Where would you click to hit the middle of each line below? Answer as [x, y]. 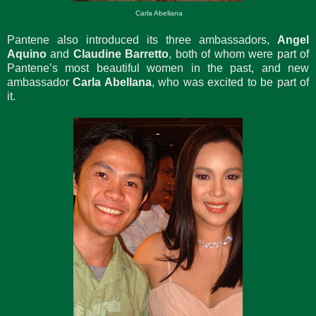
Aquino [29, 54]
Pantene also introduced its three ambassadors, [142, 39]
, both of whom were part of [239, 54]
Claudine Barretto [121, 54]
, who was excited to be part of [230, 82]
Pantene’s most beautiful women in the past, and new [158, 68]
